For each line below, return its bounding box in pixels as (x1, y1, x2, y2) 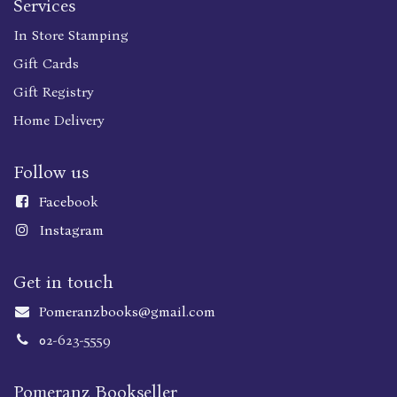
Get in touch (13, 271, 113, 293)
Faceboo (38, 193, 90, 211)
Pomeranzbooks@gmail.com (38, 303, 215, 321)
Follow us (13, 161, 89, 183)
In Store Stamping (13, 27, 128, 44)
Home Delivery (13, 112, 105, 129)
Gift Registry (13, 83, 94, 101)
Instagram (38, 222, 104, 239)
